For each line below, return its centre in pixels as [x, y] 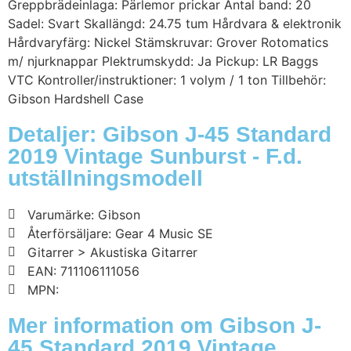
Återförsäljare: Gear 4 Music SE [120, 234]
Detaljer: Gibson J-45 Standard [170, 135]
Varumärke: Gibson [84, 215]
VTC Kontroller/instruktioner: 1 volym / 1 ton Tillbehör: [167, 80]
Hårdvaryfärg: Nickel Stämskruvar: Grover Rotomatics [168, 43]
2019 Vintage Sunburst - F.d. [155, 157]
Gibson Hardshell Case [76, 99]
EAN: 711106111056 [83, 271]
